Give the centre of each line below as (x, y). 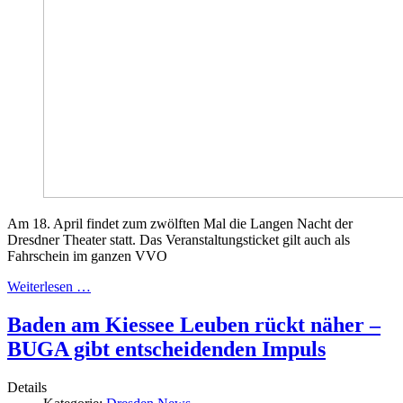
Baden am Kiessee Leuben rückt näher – (194, 325)
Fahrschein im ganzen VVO (87, 256)
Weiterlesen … (49, 287)
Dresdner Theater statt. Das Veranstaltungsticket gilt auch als (179, 240)
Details (27, 388)
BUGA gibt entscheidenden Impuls (166, 349)
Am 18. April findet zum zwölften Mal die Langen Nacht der (180, 224)
